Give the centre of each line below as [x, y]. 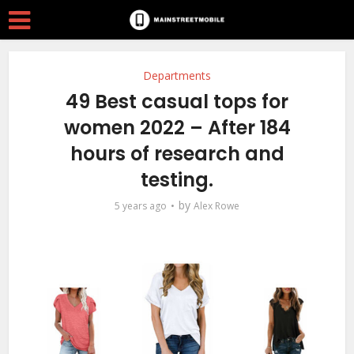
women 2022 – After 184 [177, 128]
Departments [177, 75]
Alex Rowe [217, 206]
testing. [177, 180]
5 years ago [141, 206]
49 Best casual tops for [177, 102]
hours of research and [177, 154]
